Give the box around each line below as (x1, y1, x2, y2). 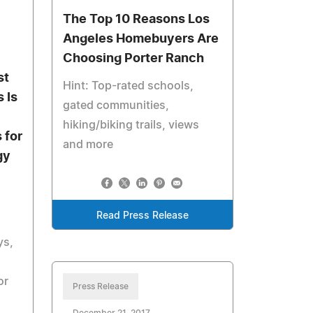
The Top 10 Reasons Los (63, 13, 210, 26)
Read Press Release (96, 211, 189, 221)
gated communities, (63, 100, 170, 111)
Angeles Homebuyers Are (63, 33, 219, 45)
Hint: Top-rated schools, (63, 80, 194, 92)
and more (63, 139, 114, 150)
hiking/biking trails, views (63, 119, 200, 131)
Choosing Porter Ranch (63, 52, 205, 65)
